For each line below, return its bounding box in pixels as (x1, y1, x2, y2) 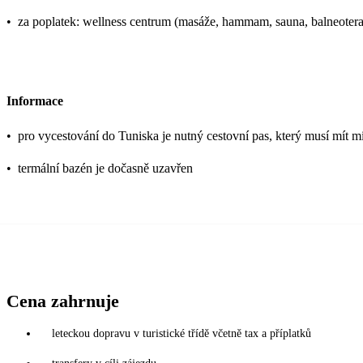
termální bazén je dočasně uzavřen (18, 160, 193, 175)
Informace (6, 94, 63, 109)
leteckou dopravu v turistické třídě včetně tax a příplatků (52, 327, 311, 340)
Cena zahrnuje (6, 290, 119, 311)
